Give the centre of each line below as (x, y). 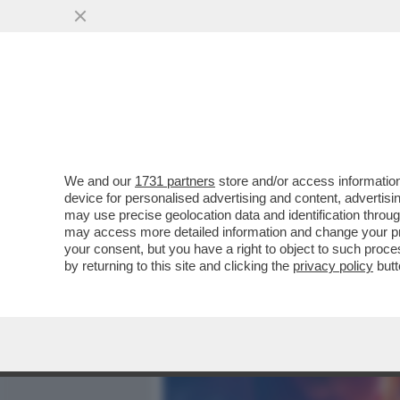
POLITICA (358, 113)
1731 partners (175, 181)
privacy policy (333, 266)
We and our (100, 181)
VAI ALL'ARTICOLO (253, 242)
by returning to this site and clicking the (179, 266)
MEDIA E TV (266, 113)
